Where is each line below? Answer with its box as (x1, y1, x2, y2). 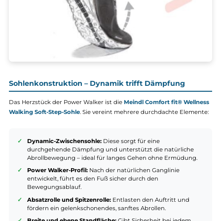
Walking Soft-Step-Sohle (10, 170, 89, 178)
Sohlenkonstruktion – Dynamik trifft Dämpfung (10, 137, 206, 147)
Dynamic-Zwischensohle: (30, 202, 113, 210)
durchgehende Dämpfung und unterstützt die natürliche (30, 211, 216, 219)
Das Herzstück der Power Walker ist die (10, 159, 138, 167)
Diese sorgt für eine (113, 202, 178, 210)
